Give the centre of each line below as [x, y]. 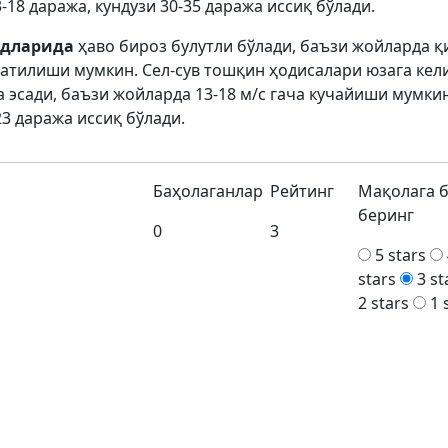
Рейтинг [302, 191]
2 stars [384, 303]
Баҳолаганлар [208, 191]
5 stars [401, 255]
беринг [386, 215]
